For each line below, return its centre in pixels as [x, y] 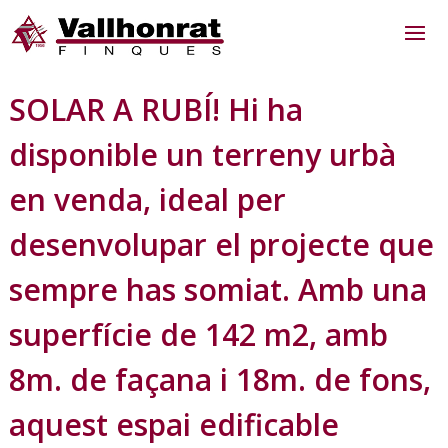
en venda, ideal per [147, 200]
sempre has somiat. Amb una [217, 290]
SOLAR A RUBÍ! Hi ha [155, 110]
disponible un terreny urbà [202, 155]
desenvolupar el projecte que [221, 245]
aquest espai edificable [173, 425]
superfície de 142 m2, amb [198, 335]
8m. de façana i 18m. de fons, [219, 380]
